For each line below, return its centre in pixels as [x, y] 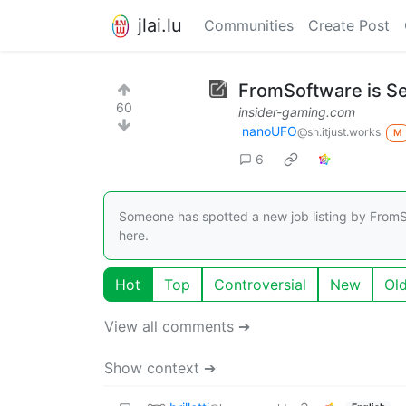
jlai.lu [160, 25]
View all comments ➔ [177, 326]
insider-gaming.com [297, 112]
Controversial [260, 284]
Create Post [349, 25]
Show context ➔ [160, 367]
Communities [249, 25]
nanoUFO [270, 131]
